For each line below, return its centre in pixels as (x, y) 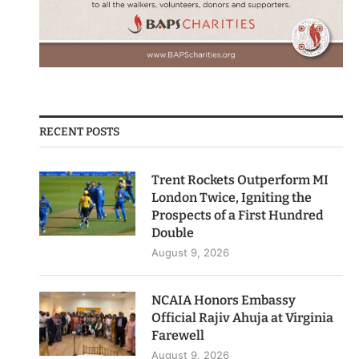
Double (173, 233)
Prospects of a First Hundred (238, 216)
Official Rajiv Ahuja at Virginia (243, 318)
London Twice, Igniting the (232, 198)
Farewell (178, 336)
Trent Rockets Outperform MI (240, 180)
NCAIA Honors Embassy (224, 301)
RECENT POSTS (80, 132)
